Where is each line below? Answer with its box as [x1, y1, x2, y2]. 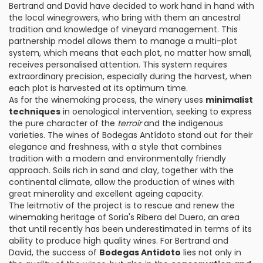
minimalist [205, 94, 253, 106]
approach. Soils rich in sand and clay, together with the [9, 164, 234, 176]
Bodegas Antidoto [99, 247, 181, 258]
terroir [117, 117, 141, 129]
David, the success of [9, 247, 99, 258]
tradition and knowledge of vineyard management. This [9, 23, 238, 35]
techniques [9, 106, 60, 117]
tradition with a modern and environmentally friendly [9, 153, 226, 164]
